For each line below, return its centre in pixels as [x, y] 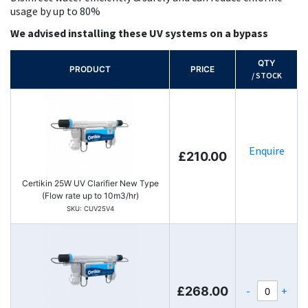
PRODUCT [90, 69]
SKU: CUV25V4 [90, 209]
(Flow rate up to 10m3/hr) [90, 196]
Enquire [266, 151]
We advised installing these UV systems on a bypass [140, 33]
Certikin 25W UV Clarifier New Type [90, 183]
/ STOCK [266, 75]
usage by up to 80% [55, 11]
